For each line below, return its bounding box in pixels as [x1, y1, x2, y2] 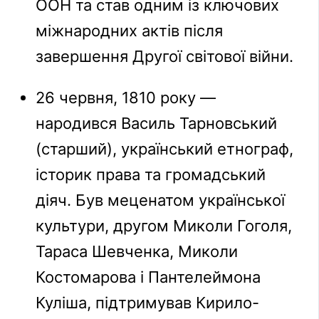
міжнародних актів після [36, 21, 224, 41]
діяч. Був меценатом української [36, 191, 286, 210]
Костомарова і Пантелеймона [36, 268, 261, 287]
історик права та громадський [36, 165, 266, 184]
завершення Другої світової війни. [36, 47, 294, 66]
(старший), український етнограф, [36, 140, 294, 159]
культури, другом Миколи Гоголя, [36, 216, 293, 236]
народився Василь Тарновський [36, 114, 278, 133]
